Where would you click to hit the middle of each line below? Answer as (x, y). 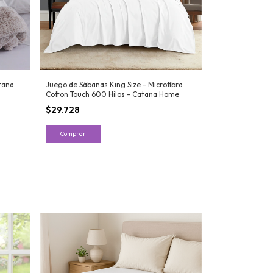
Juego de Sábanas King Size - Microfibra (114, 84)
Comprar (73, 133)
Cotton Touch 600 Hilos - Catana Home (112, 94)
